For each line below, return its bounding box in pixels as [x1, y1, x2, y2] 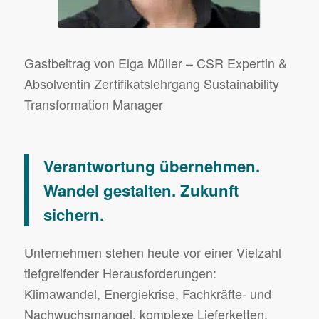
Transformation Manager [23, 95, 163, 114]
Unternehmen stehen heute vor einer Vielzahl [23, 242, 281, 261]
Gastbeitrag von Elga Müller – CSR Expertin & [23, 53, 287, 73]
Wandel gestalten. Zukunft [43, 178, 239, 202]
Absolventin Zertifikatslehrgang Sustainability [23, 74, 279, 93]
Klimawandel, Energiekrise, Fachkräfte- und [23, 283, 271, 303]
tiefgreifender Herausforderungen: [23, 263, 216, 282]
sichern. [43, 202, 104, 226]
